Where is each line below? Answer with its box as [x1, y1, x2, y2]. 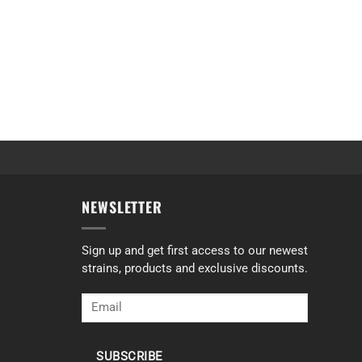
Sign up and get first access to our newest [82, 243, 308, 259]
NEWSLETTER [82, 196, 162, 218]
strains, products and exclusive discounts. [82, 261, 308, 276]
